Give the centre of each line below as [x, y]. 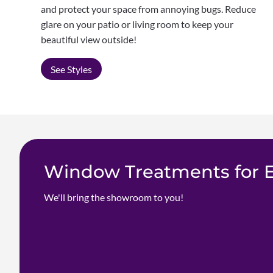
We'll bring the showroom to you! [114, 197]
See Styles [72, 69]
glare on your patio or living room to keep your [137, 24]
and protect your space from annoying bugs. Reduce [149, 9]
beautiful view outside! [89, 39]
